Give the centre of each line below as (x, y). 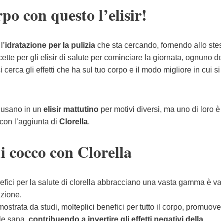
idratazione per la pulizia (50, 45)
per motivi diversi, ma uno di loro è (159, 109)
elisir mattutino (71, 109)
